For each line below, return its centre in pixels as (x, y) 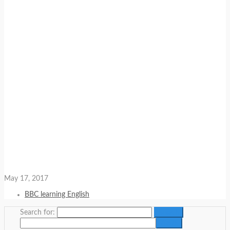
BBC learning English (57, 194)
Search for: (37, 212)
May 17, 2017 (26, 178)
